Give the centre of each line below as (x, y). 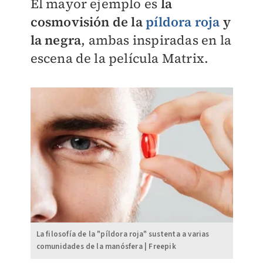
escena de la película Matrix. (119, 58)
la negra (56, 40)
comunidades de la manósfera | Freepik (106, 246)
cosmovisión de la (88, 21)
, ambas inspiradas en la (156, 40)
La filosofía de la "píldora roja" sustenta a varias (123, 234)
